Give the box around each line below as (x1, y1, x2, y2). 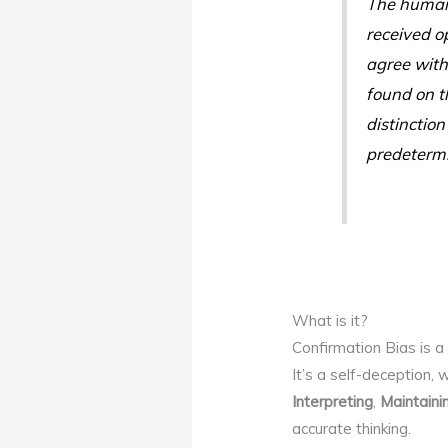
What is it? (292, 310, 369, 330)
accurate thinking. (292, 418, 412, 438)
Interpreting (292, 391, 374, 411)
